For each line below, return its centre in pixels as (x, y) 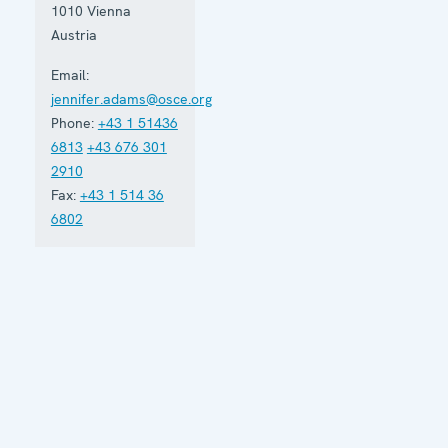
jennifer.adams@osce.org (131, 98)
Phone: (72, 122)
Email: (69, 74)
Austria (73, 34)
